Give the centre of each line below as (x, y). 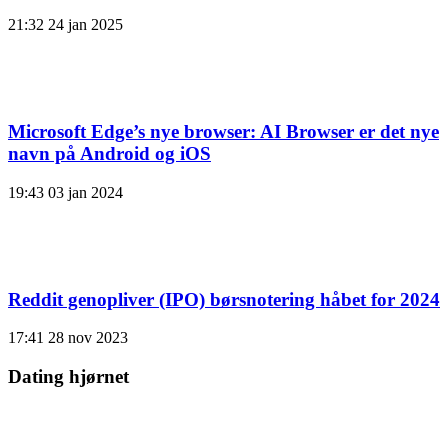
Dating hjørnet (68, 376)
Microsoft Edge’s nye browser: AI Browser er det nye (223, 132)
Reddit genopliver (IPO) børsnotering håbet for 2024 (224, 299)
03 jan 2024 (85, 192)
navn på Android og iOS (109, 154)
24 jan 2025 (85, 25)
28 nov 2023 (88, 338)
